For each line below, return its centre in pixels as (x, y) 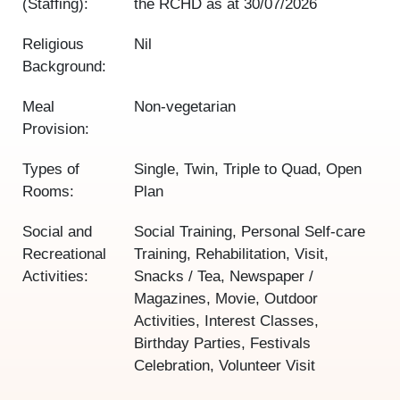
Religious (53, 45)
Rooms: (48, 192)
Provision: (56, 129)
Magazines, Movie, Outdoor (226, 299)
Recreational (64, 254)
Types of (51, 170)
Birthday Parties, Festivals (223, 344)
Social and (57, 232)
